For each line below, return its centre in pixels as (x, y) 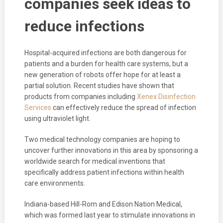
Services (38, 107)
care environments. (55, 183)
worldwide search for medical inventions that (95, 161)
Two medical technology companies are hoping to (102, 139)
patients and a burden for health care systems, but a (106, 63)
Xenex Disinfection (166, 96)
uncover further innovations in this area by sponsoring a (111, 150)
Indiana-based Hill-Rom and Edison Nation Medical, (103, 204)
